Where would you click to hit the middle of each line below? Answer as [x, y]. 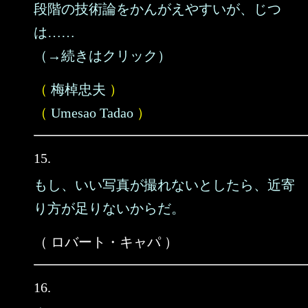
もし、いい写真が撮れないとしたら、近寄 [164, 185]
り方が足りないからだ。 [109, 208]
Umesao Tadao [92, 113]
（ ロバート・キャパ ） [106, 242]
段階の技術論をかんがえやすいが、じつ [157, 9]
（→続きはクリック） [102, 56]
